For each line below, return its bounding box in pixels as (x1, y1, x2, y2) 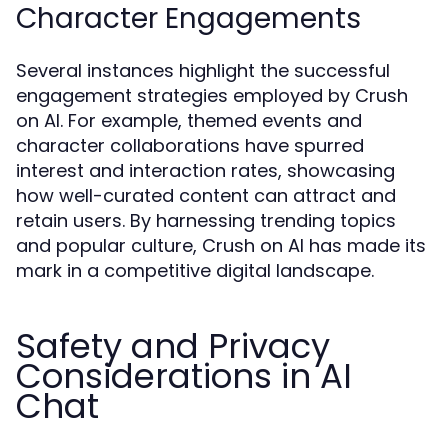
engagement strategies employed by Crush (16, 83, 408, 108)
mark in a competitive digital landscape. (16, 258, 374, 283)
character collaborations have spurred (16, 133, 364, 158)
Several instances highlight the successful (16, 58, 390, 83)
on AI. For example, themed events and (16, 108, 362, 133)
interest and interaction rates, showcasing (16, 158, 395, 183)
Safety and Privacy (16, 322, 330, 370)
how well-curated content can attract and (16, 183, 396, 208)
